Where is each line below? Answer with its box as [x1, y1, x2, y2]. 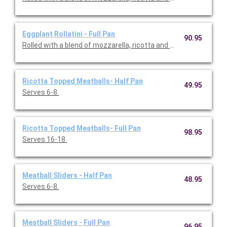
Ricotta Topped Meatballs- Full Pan [22, 124, 141, 133]
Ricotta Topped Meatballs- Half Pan [22, 77, 143, 86]
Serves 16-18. [22, 135, 67, 144]
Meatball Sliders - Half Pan [22, 171, 112, 180]
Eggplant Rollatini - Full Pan [22, 30, 115, 39]
